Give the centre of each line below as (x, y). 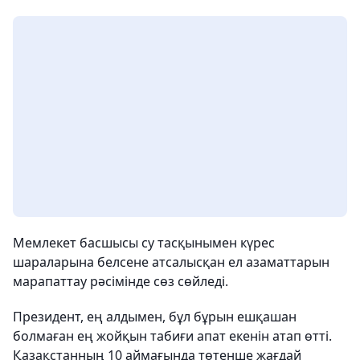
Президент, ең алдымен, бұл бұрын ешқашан (155, 317)
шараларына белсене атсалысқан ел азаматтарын (171, 262)
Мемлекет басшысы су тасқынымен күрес (144, 243)
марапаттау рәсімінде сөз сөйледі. (121, 281)
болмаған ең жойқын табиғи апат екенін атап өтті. (172, 336)
